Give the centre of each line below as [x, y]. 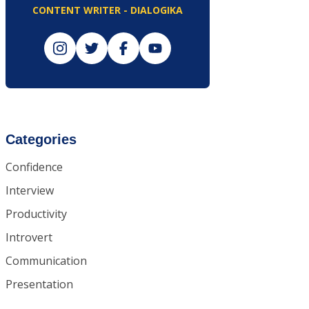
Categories [41, 139]
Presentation [39, 284]
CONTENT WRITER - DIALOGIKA [108, 10]
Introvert [29, 237]
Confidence [34, 167]
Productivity [36, 214]
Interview [30, 190]
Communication [46, 261]
